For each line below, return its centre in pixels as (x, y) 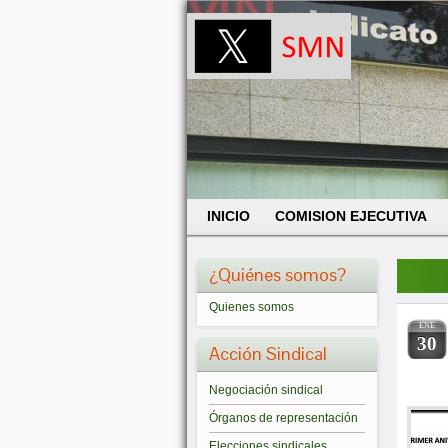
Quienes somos (251, 307)
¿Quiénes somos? (277, 274)
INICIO (228, 216)
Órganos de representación (283, 418)
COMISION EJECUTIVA (351, 216)
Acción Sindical (268, 353)
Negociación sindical (266, 390)
